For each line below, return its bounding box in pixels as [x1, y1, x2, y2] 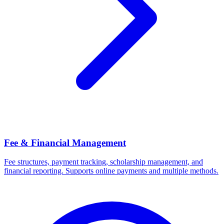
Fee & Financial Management [4, 137, 126, 148]
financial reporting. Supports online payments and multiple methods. [4, 166, 218, 175]
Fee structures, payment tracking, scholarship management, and [4, 157, 203, 166]
